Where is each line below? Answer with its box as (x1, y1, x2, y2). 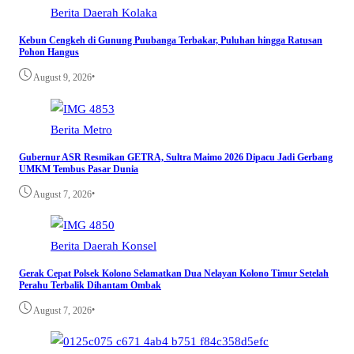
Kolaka (122, 6, 157, 20)
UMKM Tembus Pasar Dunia (19, 163, 138, 175)
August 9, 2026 (33, 72, 92, 84)
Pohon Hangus (19, 47, 79, 58)
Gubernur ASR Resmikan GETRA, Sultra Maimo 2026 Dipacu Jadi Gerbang (19, 151, 333, 163)
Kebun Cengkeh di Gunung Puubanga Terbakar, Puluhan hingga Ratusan (19, 35, 322, 47)
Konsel (122, 238, 156, 252)
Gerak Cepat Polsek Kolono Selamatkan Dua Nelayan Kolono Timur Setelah (19, 268, 329, 280)
